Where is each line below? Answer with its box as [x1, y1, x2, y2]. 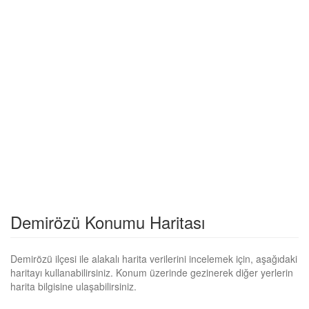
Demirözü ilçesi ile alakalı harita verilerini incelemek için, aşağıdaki [10, 252, 297, 266]
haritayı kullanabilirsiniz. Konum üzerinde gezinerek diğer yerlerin [10, 266, 293, 279]
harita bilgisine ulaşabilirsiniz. [10, 279, 137, 293]
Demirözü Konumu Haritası [10, 210, 205, 234]
